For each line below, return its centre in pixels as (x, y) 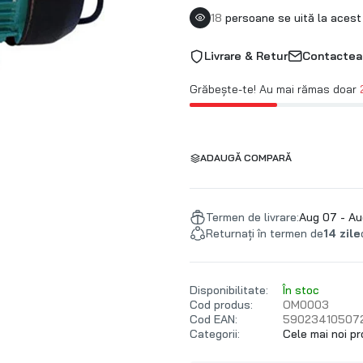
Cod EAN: (214, 319)
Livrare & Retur (246, 56)
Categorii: (215, 334)
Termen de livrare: (252, 217)
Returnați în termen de (265, 233)
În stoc (301, 290)
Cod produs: (221, 305)
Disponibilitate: (229, 290)
